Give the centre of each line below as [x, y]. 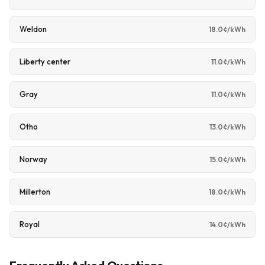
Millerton [35, 192]
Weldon [33, 29]
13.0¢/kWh [227, 127]
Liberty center [45, 62]
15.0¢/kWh [227, 159]
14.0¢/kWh [227, 224]
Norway [33, 159]
